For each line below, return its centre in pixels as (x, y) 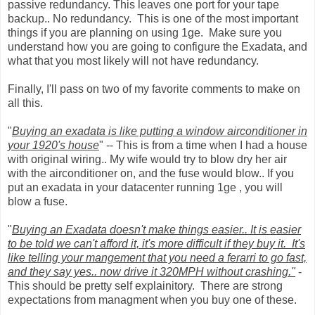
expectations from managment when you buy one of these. (152, 300)
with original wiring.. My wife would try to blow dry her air (147, 160)
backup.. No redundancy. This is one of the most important (153, 19)
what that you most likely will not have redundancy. (133, 61)
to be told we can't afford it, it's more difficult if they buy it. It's (156, 244)
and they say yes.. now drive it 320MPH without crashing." (152, 272)
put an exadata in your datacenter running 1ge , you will (145, 188)
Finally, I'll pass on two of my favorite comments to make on (154, 89)
